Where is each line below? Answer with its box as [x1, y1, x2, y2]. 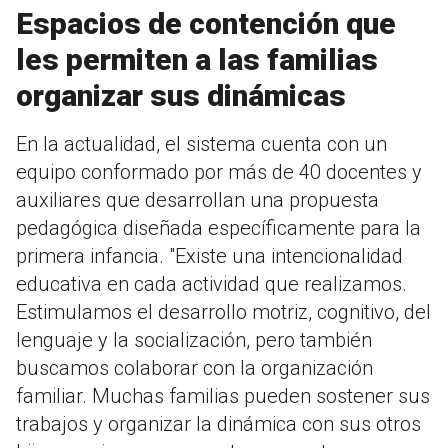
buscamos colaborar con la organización [16, 356, 373, 381]
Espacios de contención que [16, 6, 396, 42]
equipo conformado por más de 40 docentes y [16, 160, 422, 185]
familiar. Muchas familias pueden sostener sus [16, 384, 430, 409]
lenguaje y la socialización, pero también [16, 328, 372, 353]
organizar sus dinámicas [16, 78, 346, 114]
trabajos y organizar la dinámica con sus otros [16, 412, 421, 437]
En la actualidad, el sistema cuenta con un [16, 132, 387, 157]
